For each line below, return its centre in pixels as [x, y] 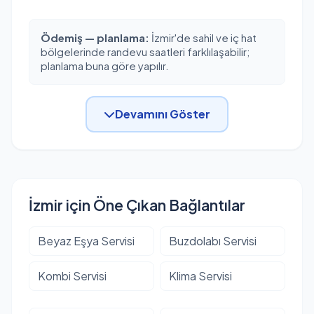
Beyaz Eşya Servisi [86, 240]
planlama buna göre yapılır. [105, 65]
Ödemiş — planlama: [95, 37]
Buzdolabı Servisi [213, 240]
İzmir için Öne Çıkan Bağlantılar [137, 205]
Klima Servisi [200, 275]
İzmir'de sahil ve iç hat [203, 37]
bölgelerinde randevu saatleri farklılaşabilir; [145, 51]
